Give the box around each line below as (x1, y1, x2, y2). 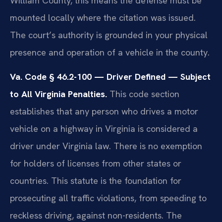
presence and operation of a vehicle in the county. (10, 46, 210, 58)
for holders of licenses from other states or (10, 158, 181, 169)
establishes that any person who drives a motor (10, 106, 198, 117)
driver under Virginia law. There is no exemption (10, 140, 202, 152)
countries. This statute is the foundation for (10, 175, 181, 187)
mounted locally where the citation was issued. (10, 11, 196, 23)
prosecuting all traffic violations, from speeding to (10, 192, 207, 204)
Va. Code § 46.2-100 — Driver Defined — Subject (10, 71, 211, 83)
